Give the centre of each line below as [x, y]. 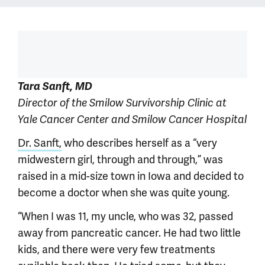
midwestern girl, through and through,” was [120, 159]
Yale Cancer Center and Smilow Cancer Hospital [132, 119]
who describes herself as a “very [139, 143]
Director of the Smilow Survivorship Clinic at [122, 103]
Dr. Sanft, [40, 143]
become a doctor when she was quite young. [124, 193]
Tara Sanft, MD [55, 86]
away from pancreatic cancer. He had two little [129, 233]
